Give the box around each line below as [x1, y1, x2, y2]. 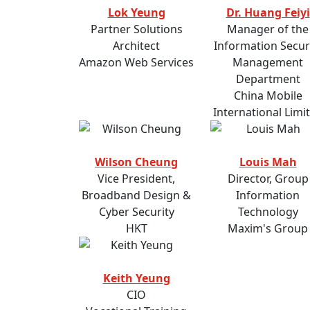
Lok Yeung [107, 5, 165, 21]
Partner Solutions [90, 21, 183, 37]
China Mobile [233, 88, 302, 104]
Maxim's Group [228, 221, 308, 237]
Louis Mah [239, 154, 297, 170]
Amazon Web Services [79, 55, 194, 71]
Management [232, 55, 303, 71]
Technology [237, 204, 298, 220]
